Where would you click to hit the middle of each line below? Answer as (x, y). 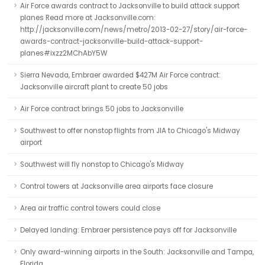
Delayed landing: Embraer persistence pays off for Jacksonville (128, 230)
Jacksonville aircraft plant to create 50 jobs (94, 87)
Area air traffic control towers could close (90, 208)
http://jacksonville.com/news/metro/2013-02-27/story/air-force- (134, 30)
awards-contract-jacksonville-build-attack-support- (112, 41)
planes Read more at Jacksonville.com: (88, 18)
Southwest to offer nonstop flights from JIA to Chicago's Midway (130, 131)
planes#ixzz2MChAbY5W (64, 53)
